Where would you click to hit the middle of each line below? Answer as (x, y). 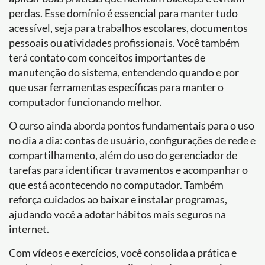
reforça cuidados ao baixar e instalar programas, (118, 199)
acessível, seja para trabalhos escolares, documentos (128, 28)
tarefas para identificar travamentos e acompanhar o (128, 170)
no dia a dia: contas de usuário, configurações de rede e (132, 140)
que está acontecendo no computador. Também (116, 185)
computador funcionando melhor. (85, 102)
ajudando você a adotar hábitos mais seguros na (117, 214)
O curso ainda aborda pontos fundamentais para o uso (132, 125)
